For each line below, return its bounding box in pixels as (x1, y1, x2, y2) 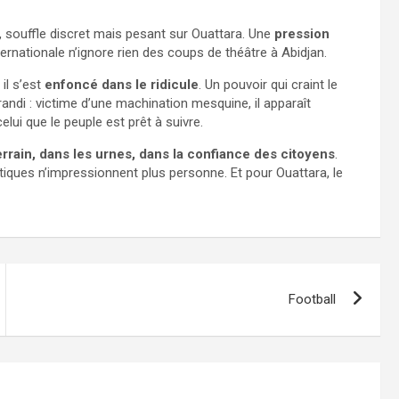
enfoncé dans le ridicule (45, 76, 199, 93)
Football (289, 290, 337, 307)
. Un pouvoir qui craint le (199, 76, 338, 93)
